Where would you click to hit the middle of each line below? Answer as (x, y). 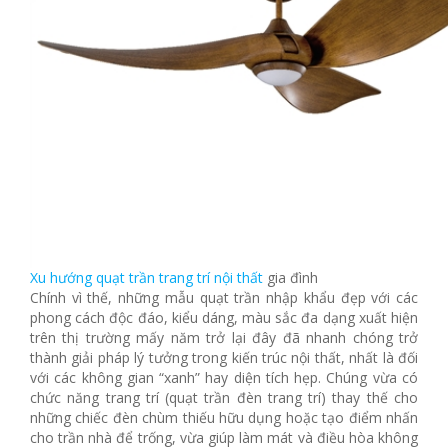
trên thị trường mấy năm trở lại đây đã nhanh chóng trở (224, 338)
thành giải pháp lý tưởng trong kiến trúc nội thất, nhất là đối (224, 358)
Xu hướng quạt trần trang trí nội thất (146, 278)
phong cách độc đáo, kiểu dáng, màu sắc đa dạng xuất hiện (224, 318)
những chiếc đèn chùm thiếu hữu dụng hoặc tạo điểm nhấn (224, 418)
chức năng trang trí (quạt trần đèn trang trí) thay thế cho (224, 398)
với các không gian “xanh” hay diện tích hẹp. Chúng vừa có (224, 378)
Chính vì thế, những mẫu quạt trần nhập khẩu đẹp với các (224, 298)
